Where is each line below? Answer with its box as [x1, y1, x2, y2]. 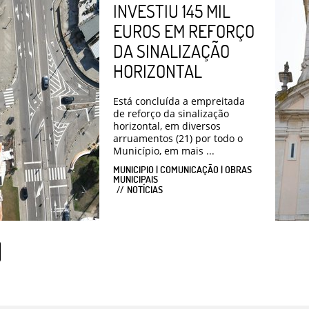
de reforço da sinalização [113, 107, 229, 121]
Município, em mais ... [113, 144, 215, 158]
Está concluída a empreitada [113, 94, 245, 108]
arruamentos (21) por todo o [113, 132, 243, 146]
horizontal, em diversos [113, 119, 221, 133]
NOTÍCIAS [127, 183, 163, 196]
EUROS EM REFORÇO [113, 20, 255, 43]
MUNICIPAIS [113, 173, 158, 186]
